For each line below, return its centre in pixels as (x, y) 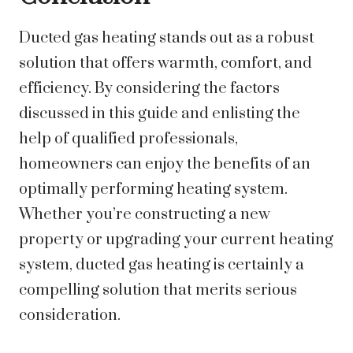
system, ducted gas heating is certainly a (162, 266)
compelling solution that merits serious (158, 291)
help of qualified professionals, (128, 139)
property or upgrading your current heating (176, 240)
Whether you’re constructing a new (145, 215)
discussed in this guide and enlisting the (160, 114)
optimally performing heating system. (153, 190)
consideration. (70, 316)
